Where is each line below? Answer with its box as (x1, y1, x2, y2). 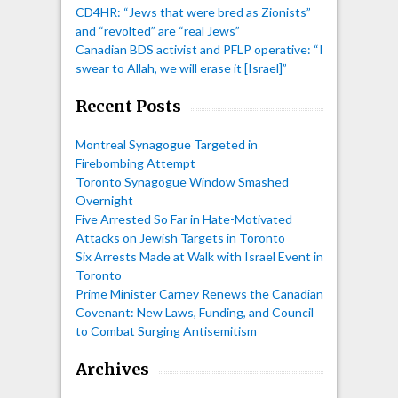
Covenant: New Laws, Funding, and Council (75, 304, 314, 320)
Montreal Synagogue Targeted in (75, 136, 258, 152)
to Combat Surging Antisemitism (75, 322, 257, 338)
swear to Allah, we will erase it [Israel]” (75, 60, 287, 76)
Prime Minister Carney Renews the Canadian (75, 285, 323, 301)
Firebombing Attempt (75, 155, 195, 171)
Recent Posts (75, 95, 181, 116)
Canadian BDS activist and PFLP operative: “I (75, 41, 323, 57)
